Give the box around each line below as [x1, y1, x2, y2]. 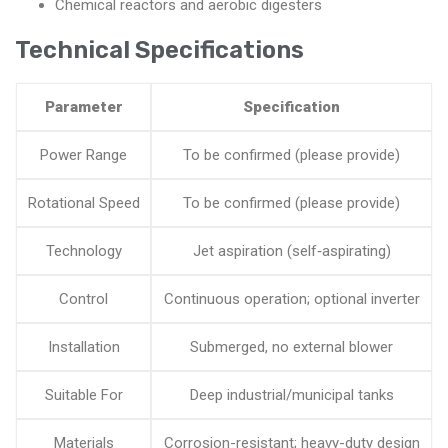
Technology [45, 241, 122, 260]
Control [59, 289, 108, 308]
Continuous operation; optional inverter [163, 289, 420, 308]
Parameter [44, 97, 123, 116]
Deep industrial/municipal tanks [189, 385, 394, 404]
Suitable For [44, 385, 123, 404]
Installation [47, 337, 120, 356]
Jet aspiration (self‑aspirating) [192, 241, 391, 260]
